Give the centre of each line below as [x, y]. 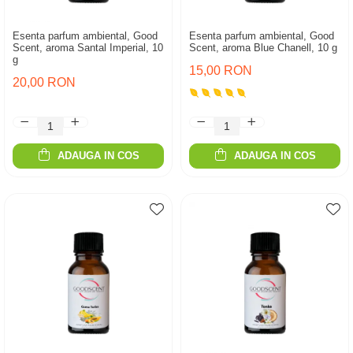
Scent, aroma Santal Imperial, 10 [88, 48]
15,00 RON [221, 71]
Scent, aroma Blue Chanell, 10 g [263, 48]
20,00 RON [44, 82]
